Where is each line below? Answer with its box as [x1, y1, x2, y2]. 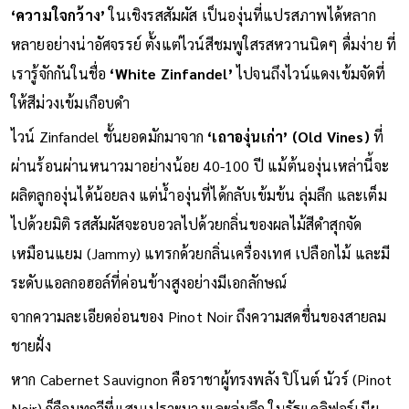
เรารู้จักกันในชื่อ [10, 87, 110, 107]
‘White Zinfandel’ [110, 87, 237, 107]
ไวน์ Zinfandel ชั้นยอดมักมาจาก [10, 150, 204, 170]
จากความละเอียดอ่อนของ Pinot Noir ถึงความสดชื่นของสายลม [10, 330, 387, 350]
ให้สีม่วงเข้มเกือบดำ [10, 116, 131, 136]
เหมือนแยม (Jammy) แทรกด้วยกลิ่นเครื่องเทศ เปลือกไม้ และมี [10, 267, 391, 287]
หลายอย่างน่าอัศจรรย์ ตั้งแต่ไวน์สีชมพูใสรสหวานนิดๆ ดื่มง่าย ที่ [10, 58, 397, 78]
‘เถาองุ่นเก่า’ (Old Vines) [204, 150, 370, 170]
